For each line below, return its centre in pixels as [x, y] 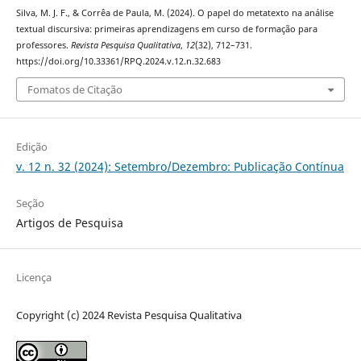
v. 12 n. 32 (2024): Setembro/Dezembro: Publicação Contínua [180, 167]
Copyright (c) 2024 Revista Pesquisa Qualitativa [129, 315]
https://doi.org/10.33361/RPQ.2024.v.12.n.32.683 [118, 61]
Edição [31, 147]
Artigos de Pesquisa [69, 223]
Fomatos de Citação [75, 90]
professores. [43, 45]
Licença [33, 277]
